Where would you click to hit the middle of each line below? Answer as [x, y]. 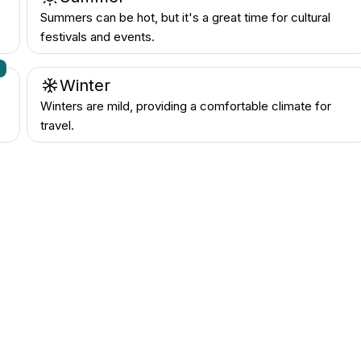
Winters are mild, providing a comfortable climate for [186, 106]
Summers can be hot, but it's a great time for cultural [186, 17]
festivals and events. [98, 37]
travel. [58, 125]
